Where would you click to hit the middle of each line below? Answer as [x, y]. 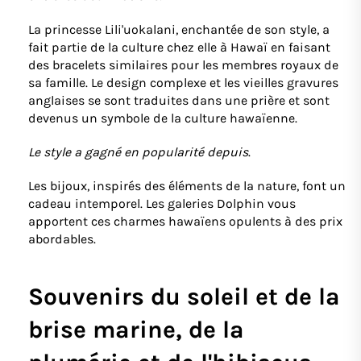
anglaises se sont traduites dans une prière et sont [179, 100]
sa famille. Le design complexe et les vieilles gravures [183, 82]
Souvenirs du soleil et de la [184, 296]
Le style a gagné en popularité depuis [138, 151]
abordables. [62, 239]
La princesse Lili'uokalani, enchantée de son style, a [179, 29]
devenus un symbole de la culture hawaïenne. [163, 118]
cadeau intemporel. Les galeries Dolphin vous [162, 203]
